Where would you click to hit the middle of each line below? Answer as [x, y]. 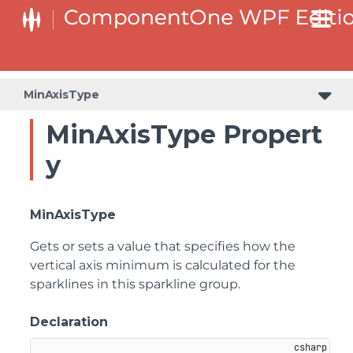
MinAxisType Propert [184, 134]
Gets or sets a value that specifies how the [163, 246]
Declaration [69, 322]
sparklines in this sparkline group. [135, 284]
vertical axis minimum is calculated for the [163, 265]
